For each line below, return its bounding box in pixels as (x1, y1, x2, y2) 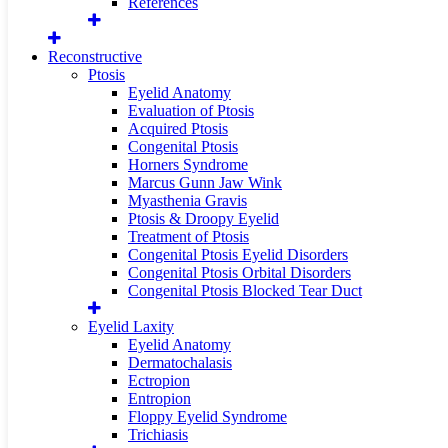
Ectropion (128, 372, 190, 389)
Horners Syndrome (128, 156, 248, 173)
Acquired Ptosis (128, 120, 228, 137)
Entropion (128, 390, 191, 407)
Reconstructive (48, 48, 142, 65)
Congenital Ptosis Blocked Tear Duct (128, 282, 362, 299)
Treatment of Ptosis (128, 228, 249, 245)
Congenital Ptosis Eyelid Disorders (128, 246, 348, 263)
